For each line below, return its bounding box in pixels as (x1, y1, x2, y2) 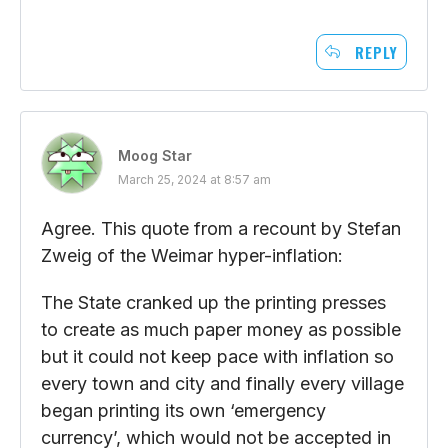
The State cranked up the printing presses (41, 291, 386, 313)
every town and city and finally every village (41, 372, 404, 394)
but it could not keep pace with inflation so (41, 345, 394, 367)
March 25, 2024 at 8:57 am (118, 171, 271, 187)
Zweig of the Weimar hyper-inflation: (41, 244, 343, 266)
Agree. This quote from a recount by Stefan (41, 217, 401, 239)
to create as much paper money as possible (41, 318, 401, 340)
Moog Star (118, 146, 192, 164)
